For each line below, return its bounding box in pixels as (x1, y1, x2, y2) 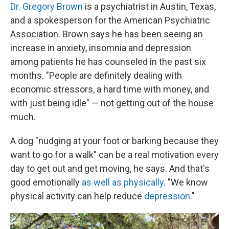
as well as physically (82, 176, 164, 188)
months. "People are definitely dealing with (10, 70, 182, 81)
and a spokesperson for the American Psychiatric (10, 14, 210, 26)
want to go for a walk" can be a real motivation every (10, 149, 219, 160)
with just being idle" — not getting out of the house (10, 97, 214, 108)
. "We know (164, 176, 208, 188)
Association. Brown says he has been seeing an (10, 28, 203, 39)
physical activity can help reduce (10, 190, 142, 201)
